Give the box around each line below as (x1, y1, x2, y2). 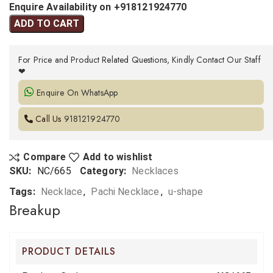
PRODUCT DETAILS (22, 244, 116, 259)
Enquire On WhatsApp (34, 87, 118, 99)
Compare (23, 151, 66, 163)
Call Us (33, 113, 64, 126)
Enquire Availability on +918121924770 (9, 1, 187, 13)
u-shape (168, 186, 203, 198)
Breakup (9, 199, 61, 221)
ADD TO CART (14, 18, 79, 30)
